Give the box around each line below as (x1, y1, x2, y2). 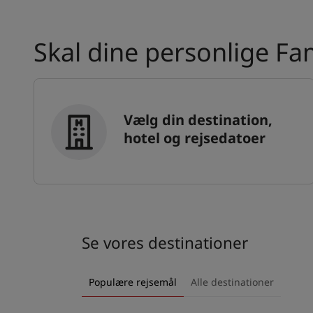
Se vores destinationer (82, 232, 248, 254)
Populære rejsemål (89, 275, 177, 289)
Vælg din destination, (124, 110, 272, 130)
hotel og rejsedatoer (124, 129, 265, 148)
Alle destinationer (191, 275, 274, 289)
